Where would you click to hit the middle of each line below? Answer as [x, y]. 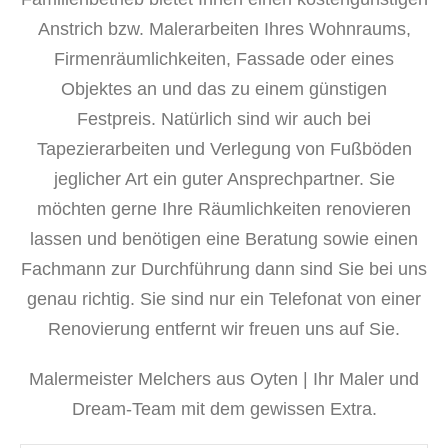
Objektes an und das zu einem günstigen [224, 89]
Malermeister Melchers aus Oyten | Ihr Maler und [224, 379]
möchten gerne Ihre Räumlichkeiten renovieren [224, 209]
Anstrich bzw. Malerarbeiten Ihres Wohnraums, [224, 29]
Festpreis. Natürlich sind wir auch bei [224, 119]
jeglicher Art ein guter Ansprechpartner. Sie [224, 179]
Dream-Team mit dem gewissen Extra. [224, 409]
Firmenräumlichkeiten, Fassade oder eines [224, 59]
